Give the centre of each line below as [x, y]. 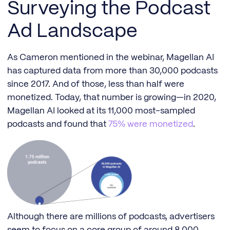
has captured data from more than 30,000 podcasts [112, 71]
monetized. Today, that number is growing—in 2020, [112, 97]
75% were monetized [151, 124]
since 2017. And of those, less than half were [96, 84]
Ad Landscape [72, 31]
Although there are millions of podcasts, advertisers [111, 217]
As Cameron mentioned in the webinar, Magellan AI [111, 57]
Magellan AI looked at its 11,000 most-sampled [101, 111]
